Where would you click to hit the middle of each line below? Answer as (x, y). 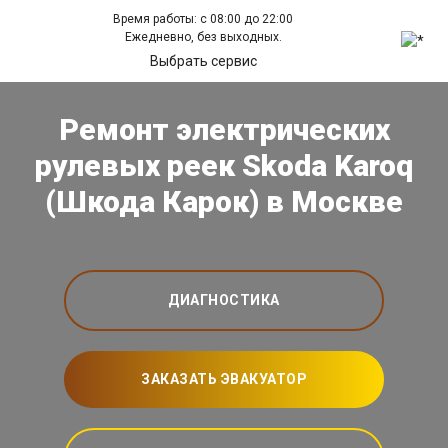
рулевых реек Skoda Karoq (224, 166)
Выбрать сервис (203, 61)
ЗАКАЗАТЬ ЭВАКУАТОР (224, 379)
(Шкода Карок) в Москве (224, 202)
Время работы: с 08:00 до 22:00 (203, 19)
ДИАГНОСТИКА (224, 300)
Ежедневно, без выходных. (203, 37)
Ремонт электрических (224, 130)
